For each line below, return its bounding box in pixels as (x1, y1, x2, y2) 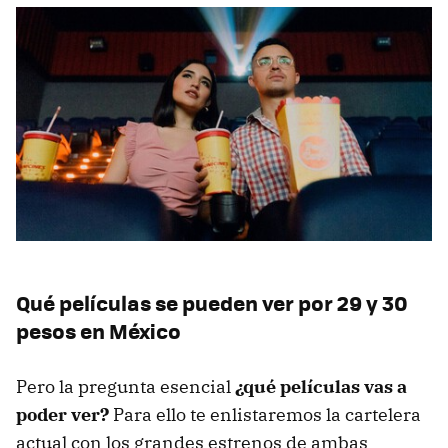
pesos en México (16, 315, 181, 347)
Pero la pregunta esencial (16, 375, 235, 399)
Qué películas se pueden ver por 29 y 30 (16, 287, 408, 319)
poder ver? (16, 403, 109, 427)
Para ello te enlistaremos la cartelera (109, 403, 421, 427)
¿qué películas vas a (235, 375, 407, 399)
